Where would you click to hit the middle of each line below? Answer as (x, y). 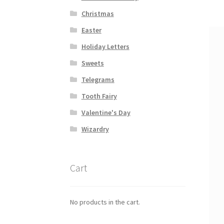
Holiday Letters (105, 47)
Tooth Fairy (99, 96)
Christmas (97, 14)
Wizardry (95, 129)
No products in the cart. (105, 202)
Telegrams (98, 80)
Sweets (92, 63)
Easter (91, 30)
